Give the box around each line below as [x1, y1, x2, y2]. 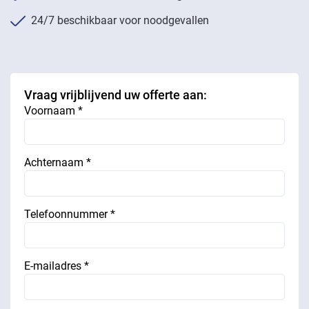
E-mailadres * [24, 259, 89, 272]
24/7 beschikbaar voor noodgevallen [31, 14, 209, 27]
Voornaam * [24, 104, 83, 117]
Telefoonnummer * [24, 208, 115, 221]
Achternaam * [24, 156, 91, 169]
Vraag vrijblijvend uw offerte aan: [24, 88, 207, 102]
